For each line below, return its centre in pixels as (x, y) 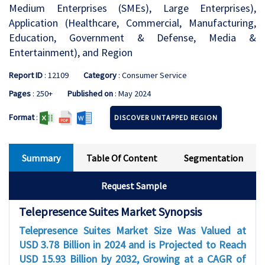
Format (22, 117)
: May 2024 (132, 93)
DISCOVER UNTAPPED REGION (166, 117)
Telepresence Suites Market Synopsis (110, 211)
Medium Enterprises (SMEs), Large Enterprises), (132, 8)
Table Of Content (122, 158)
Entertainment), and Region (71, 52)
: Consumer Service (152, 75)
